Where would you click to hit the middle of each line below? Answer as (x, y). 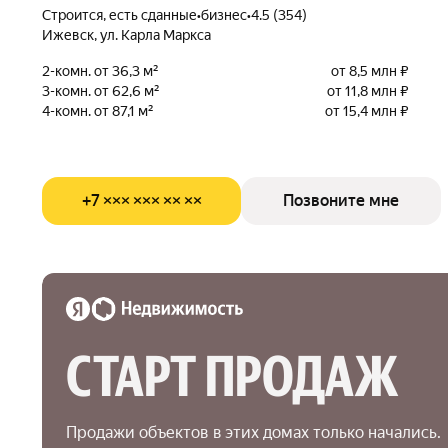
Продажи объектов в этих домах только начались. (253, 432)
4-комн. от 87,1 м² (98, 110)
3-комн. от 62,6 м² (101, 90)
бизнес (224, 14)
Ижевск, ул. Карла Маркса (126, 34)
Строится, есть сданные (124, 14)
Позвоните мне (340, 200)
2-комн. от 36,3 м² (100, 70)
